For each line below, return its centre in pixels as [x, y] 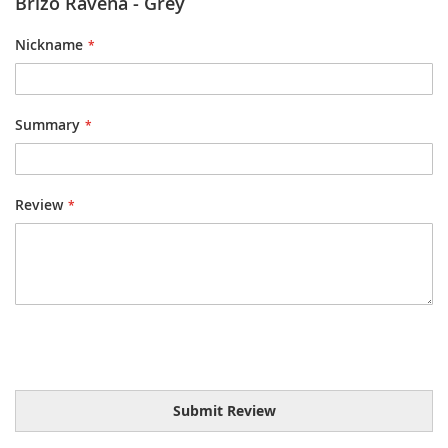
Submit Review [224, 411]
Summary [47, 125]
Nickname [49, 45]
